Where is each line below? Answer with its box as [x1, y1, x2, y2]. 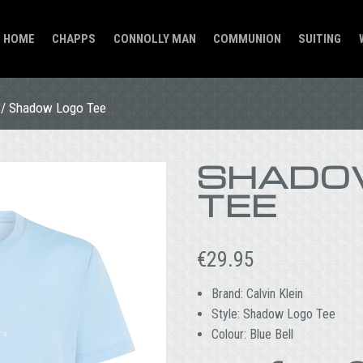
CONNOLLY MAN [113, 32, 196, 46]
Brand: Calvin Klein [211, 286, 303, 301]
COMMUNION [213, 32, 282, 46]
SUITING [298, 32, 342, 46]
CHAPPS [52, 32, 96, 46]
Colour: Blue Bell [211, 327, 293, 342]
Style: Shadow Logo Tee [211, 306, 335, 322]
